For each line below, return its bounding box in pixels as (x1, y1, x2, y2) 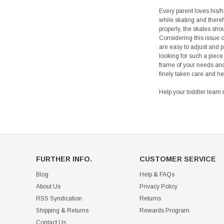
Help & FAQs (139, 171, 174, 178)
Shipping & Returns (36, 207, 88, 214)
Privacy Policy (139, 183, 177, 190)
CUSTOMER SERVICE (139, 155, 216, 163)
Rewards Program (139, 207, 189, 214)
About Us (36, 183, 60, 190)
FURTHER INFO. (36, 155, 92, 163)
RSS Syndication (36, 195, 82, 202)
